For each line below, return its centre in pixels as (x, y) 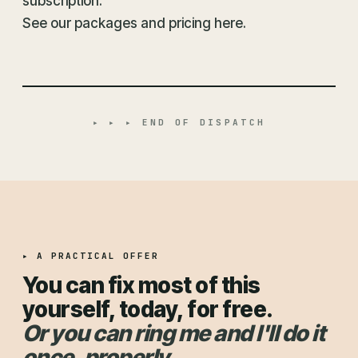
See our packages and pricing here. (134, 23)
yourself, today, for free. (148, 309)
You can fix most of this (141, 285)
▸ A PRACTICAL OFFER (91, 256)
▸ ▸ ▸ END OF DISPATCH (179, 122)
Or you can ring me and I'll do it (174, 333)
